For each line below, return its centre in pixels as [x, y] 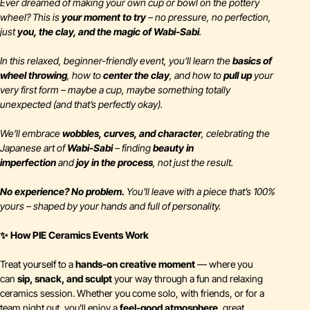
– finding [133, 148]
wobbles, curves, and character [132, 133]
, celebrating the [236, 133]
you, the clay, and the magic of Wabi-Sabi [108, 31]
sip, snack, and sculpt [65, 279]
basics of [252, 61]
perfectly [117, 104]
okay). [149, 104]
